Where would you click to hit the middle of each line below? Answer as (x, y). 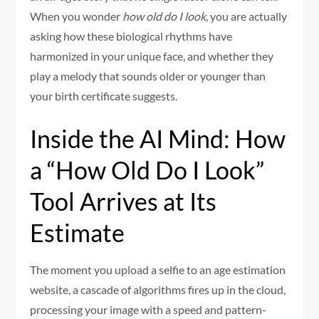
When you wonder (77, 16)
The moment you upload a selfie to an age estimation (158, 269)
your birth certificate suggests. (104, 95)
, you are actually (247, 16)
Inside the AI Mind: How (158, 138)
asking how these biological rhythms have (131, 36)
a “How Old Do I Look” (147, 169)
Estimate (78, 232)
